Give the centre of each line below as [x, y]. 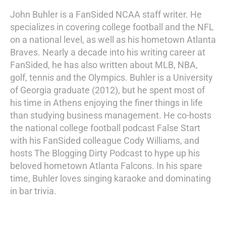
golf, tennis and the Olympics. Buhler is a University [111, 77]
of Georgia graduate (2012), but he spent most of [107, 90]
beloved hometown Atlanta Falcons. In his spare [106, 166]
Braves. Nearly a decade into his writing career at [108, 52]
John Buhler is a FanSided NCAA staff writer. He [106, 14]
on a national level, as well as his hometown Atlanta [113, 40]
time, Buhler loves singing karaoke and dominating [110, 178]
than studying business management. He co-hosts [111, 115]
